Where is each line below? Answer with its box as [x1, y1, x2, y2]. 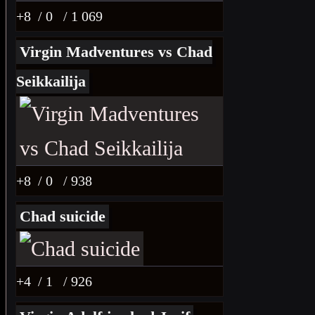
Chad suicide [20, 207, 105, 225]
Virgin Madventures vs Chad [20, 43, 212, 60]
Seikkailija [16, 72, 86, 90]
